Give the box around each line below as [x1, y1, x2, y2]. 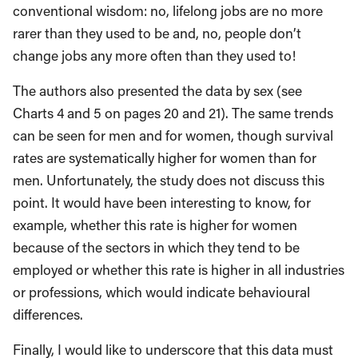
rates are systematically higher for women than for [13, 149, 316, 168]
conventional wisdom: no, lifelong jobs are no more [13, 2, 323, 21]
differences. [13, 305, 83, 324]
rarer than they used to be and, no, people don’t [13, 24, 301, 43]
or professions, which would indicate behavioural [13, 283, 310, 302]
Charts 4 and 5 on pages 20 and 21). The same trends [13, 104, 333, 123]
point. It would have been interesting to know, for [13, 193, 311, 213]
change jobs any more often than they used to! [13, 46, 296, 66]
